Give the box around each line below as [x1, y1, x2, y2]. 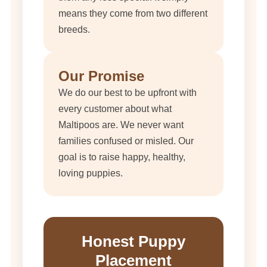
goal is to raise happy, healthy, [58, 152, 185, 163]
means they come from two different [58, 8, 207, 19]
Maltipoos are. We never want [58, 120, 184, 131]
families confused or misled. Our [58, 136, 194, 147]
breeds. [58, 24, 90, 35]
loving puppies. [58, 168, 123, 179]
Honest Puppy [82, 232, 185, 251]
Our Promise [58, 68, 144, 85]
